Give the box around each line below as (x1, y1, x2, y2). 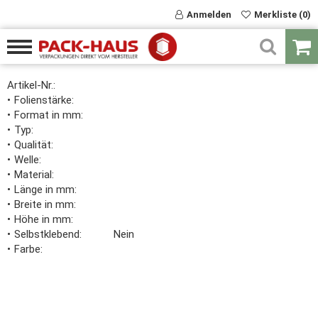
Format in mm (14, 109, 81, 121)
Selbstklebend (14, 228, 79, 241)
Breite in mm (14, 198, 74, 211)
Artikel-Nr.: (7, 79, 55, 92)
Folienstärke (14, 94, 72, 106)
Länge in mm (14, 183, 75, 196)
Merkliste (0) (254, 9, 311, 20)
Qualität (14, 138, 51, 151)
